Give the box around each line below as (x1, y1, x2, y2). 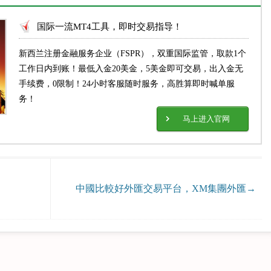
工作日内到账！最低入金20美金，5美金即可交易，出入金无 (19, 64, 244, 73)
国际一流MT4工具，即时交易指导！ (37, 22, 183, 31)
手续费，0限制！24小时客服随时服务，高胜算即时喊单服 (19, 79, 235, 88)
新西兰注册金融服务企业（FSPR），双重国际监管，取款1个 (19, 49, 247, 58)
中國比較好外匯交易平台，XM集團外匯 (76, 183, 246, 194)
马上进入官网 (183, 114, 230, 123)
